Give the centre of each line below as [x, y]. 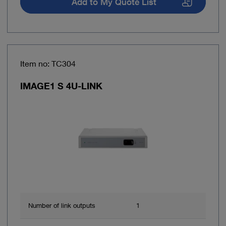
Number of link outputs [62, 206]
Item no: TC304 [48, 64]
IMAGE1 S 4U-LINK [61, 86]
